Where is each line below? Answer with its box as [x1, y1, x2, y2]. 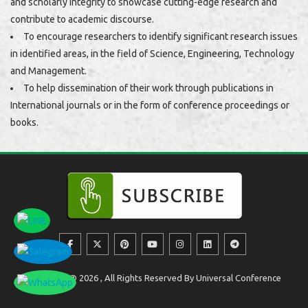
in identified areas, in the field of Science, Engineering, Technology [10, 47, 294, 59]
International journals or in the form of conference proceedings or [10, 99, 289, 111]
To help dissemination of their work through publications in [23, 82, 274, 93]
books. [10, 116, 38, 128]
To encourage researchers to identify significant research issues [23, 30, 298, 42]
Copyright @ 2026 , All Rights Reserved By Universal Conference [27, 272, 281, 283]
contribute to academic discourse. [10, 13, 154, 25]
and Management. [10, 65, 87, 76]
